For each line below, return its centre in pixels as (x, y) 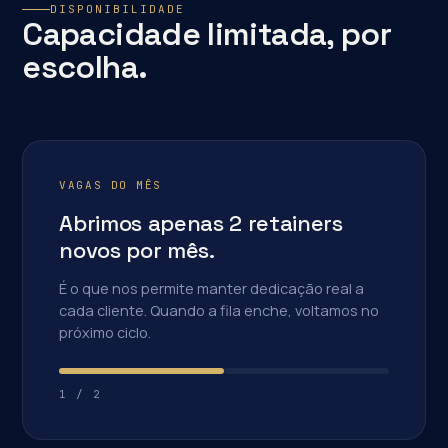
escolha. (85, 67)
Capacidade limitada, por (207, 34)
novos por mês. (137, 250)
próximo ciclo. (105, 332)
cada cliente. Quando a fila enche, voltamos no (219, 310)
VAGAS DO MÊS (110, 185)
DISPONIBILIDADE (118, 9)
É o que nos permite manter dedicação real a (212, 288)
